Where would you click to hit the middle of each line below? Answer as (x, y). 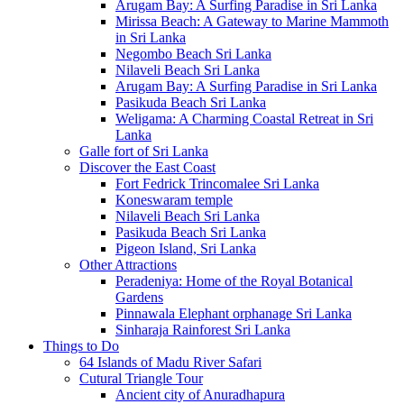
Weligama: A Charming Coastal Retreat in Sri (244, 119)
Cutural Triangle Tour (141, 379)
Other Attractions (128, 265)
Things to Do (81, 346)
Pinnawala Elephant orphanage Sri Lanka (234, 314)
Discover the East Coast (147, 168)
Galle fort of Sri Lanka (144, 151)
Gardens (139, 298)
